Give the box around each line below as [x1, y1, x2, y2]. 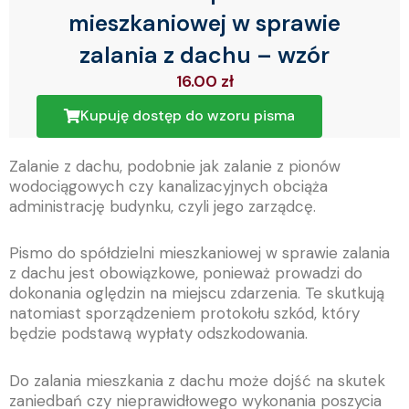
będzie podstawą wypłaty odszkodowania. [9, 323, 312, 344]
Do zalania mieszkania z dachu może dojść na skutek [9, 371, 385, 392]
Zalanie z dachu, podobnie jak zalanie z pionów [9, 155, 341, 176]
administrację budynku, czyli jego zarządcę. [9, 195, 316, 216]
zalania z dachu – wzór [79, 40, 330, 71]
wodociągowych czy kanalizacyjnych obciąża [9, 175, 328, 196]
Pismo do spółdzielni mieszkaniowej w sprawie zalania [9, 243, 390, 264]
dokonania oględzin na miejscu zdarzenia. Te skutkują [9, 283, 384, 304]
